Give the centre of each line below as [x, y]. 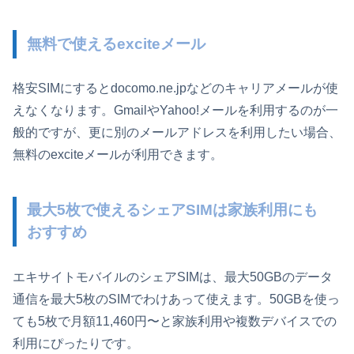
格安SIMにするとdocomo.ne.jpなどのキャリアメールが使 [175, 88]
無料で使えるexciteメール [117, 44]
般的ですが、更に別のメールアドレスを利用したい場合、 [177, 133]
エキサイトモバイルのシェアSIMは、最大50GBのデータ [173, 277]
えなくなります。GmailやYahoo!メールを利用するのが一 [175, 111]
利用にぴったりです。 [76, 343]
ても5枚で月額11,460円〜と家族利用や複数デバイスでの [175, 321]
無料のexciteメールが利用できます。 [118, 155]
